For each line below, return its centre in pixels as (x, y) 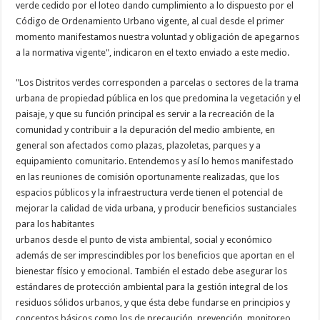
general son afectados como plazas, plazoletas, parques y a (139, 145)
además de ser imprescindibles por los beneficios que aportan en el (155, 255)
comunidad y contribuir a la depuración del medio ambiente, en (146, 129)
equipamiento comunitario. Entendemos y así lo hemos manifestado (155, 161)
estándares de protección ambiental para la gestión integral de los (152, 286)
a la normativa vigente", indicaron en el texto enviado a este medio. (153, 52)
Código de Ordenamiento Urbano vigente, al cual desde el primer (150, 21)
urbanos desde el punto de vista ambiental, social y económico (144, 239)
